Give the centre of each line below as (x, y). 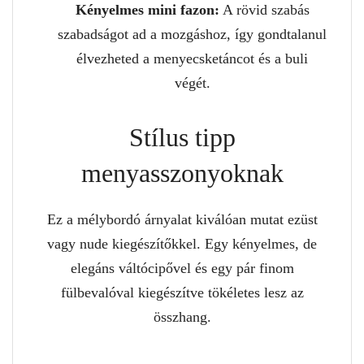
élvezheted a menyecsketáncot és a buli (192, 58)
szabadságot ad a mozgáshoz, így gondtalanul (192, 34)
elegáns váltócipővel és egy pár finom (182, 268)
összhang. (182, 316)
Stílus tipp (182, 137)
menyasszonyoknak (182, 173)
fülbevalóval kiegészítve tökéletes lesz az (182, 292)
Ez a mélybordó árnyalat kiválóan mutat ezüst (182, 219)
